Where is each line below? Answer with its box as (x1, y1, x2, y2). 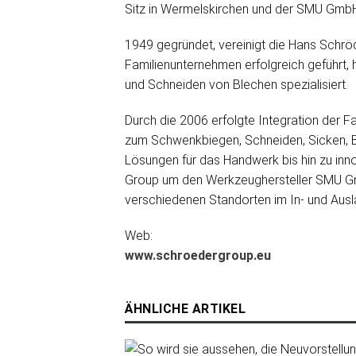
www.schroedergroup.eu (125, 248, 271, 263)
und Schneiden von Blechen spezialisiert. (125, 77, 348, 92)
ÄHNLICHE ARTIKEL (125, 301, 246, 316)
